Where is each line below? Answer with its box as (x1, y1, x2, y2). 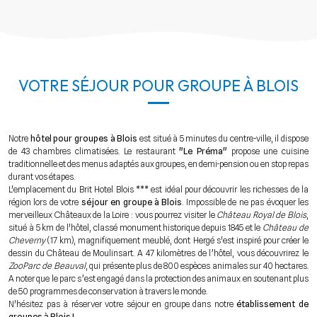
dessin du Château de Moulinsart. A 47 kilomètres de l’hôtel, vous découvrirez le (8, 247, 309, 258)
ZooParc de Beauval (8, 260, 86, 271)
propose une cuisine (226, 145, 309, 156)
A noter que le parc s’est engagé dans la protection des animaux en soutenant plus (8, 272, 309, 284)
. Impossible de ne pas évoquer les (182, 196, 309, 207)
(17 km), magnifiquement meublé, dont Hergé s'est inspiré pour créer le (45, 234, 309, 246)
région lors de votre (8, 196, 81, 207)
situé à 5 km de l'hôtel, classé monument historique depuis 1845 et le (8, 221, 263, 233)
